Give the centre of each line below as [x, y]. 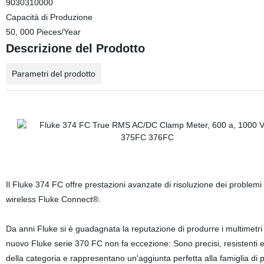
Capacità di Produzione [49, 17]
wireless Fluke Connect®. [53, 199]
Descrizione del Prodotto [75, 48]
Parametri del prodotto [53, 74]
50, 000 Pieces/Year [43, 32]
